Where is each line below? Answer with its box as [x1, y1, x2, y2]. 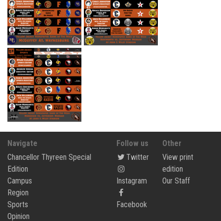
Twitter [126, 152, 149, 162]
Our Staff [162, 176, 190, 185]
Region [7, 187, 29, 197]
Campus [7, 176, 32, 185]
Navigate [7, 138, 37, 148]
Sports [7, 199, 28, 209]
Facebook [116, 199, 147, 209]
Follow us [116, 138, 148, 148]
